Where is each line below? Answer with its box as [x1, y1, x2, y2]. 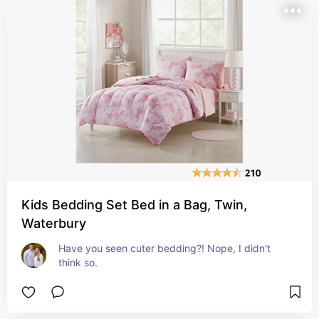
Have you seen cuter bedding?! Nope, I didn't [58, 242, 271, 254]
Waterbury [21, 216, 86, 231]
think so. [58, 256, 98, 268]
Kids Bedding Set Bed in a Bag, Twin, [21, 197, 247, 212]
